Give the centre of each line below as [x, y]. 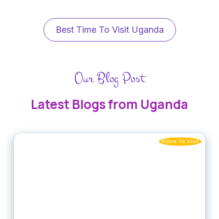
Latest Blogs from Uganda [109, 104]
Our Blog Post [109, 78]
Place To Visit [180, 141]
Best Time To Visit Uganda [109, 29]
